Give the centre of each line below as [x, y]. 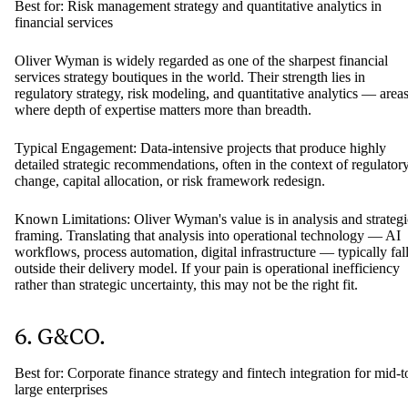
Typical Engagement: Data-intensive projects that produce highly [200, 238]
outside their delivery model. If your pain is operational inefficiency [207, 358]
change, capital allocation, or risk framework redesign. [170, 270]
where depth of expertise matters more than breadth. [163, 199]
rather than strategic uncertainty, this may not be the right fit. [186, 374]
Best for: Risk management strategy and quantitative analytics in [198, 96]
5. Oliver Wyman [99, 59]
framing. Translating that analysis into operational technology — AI [208, 325]
